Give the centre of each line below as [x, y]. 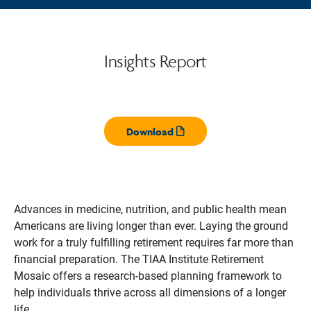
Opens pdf [197, 140]
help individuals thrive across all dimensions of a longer [150, 293]
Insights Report [155, 61]
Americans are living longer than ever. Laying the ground [151, 226]
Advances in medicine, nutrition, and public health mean [150, 209]
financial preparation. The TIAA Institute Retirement [139, 259]
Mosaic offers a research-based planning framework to [148, 276]
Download [150, 132]
